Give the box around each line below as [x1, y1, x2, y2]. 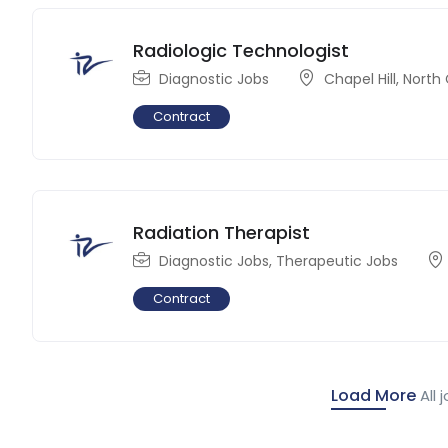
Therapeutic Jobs [276, 250, 399, 271]
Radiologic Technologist [133, 37, 350, 63]
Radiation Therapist [133, 219, 311, 245]
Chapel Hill [324, 68, 397, 89]
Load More [330, 383, 416, 407]
